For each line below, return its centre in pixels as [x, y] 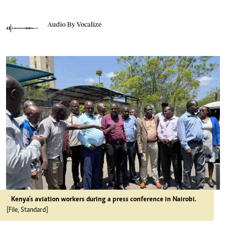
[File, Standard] [26, 210]
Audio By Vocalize [74, 24]
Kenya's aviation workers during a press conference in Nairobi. [104, 200]
